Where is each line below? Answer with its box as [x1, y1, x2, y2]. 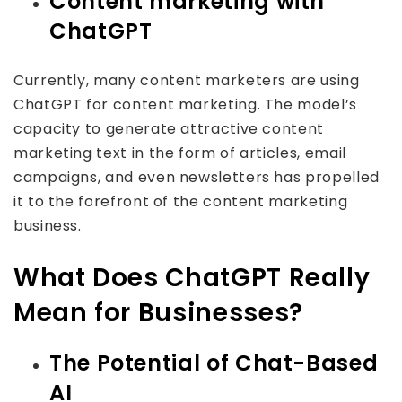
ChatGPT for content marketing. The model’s [13, 94, 357, 115]
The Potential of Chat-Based [49, 348, 379, 378]
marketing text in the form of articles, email [13, 143, 346, 163]
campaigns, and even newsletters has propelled [13, 167, 380, 188]
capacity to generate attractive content [13, 118, 324, 139]
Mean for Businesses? [13, 295, 303, 330]
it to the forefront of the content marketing [13, 191, 348, 212]
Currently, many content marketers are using [13, 70, 360, 91]
